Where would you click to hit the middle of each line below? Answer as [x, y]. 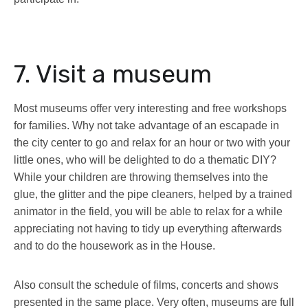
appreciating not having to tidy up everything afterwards [148, 229]
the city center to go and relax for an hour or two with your [152, 143]
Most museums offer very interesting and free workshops [150, 109]
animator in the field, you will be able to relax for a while [148, 212]
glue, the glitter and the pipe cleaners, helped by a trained [153, 195]
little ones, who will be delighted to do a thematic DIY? [145, 160]
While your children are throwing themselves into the [141, 177]
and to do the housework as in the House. [114, 246]
